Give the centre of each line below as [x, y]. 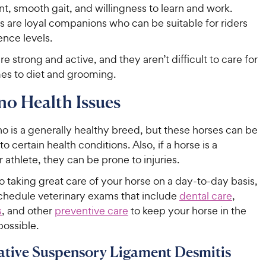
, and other [28, 210]
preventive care [91, 210]
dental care [206, 195]
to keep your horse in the [187, 210]
